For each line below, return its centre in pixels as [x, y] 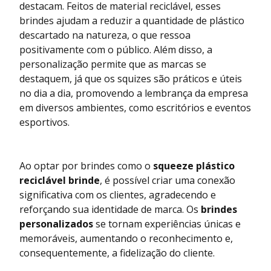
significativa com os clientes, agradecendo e [118, 194]
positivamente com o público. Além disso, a [116, 49]
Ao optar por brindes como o [86, 165]
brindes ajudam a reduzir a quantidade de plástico [132, 20]
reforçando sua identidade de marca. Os [110, 209]
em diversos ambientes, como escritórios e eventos [135, 107]
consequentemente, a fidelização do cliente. [117, 253]
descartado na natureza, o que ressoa [105, 35]
